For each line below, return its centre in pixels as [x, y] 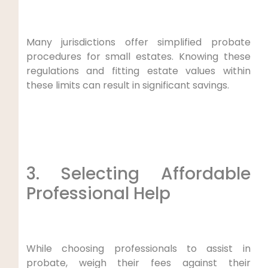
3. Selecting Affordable [138, 173]
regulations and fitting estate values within [138, 71]
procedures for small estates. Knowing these [138, 57]
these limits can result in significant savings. [127, 86]
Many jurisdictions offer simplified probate [138, 42]
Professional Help [98, 193]
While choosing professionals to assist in [138, 248]
